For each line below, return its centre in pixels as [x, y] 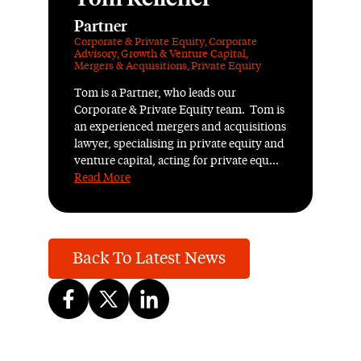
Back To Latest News [149, 259]
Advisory [95, 54]
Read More [102, 178]
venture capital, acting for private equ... [176, 161]
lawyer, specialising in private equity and [179, 144]
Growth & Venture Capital [183, 54]
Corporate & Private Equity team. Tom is [179, 110]
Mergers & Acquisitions [131, 66]
